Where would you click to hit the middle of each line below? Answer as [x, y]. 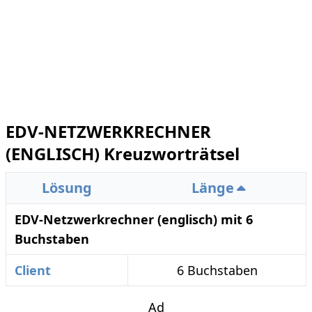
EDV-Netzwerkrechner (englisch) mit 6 [134, 220]
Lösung [67, 188]
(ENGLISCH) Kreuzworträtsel [123, 154]
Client [33, 271]
